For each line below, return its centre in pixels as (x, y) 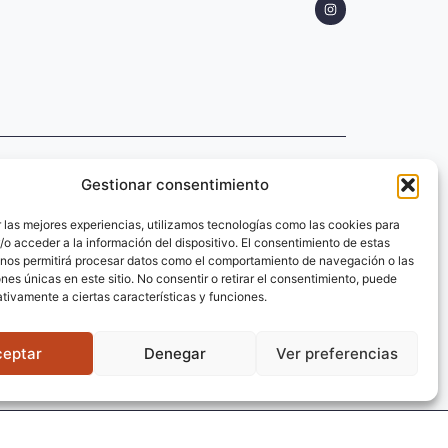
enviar (88, 323)
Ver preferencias (336, 353)
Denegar (174, 353)
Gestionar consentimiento (174, 184)
